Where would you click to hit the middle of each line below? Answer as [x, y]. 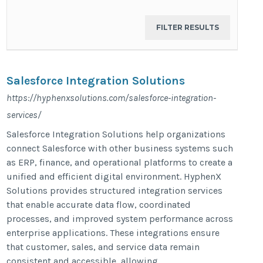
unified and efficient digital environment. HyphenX [114, 176]
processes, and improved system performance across [120, 218]
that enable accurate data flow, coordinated [99, 204]
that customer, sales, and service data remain [103, 247]
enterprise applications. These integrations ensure [113, 232]
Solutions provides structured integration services [115, 190]
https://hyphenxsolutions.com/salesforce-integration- [112, 97]
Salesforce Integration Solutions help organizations [116, 134]
